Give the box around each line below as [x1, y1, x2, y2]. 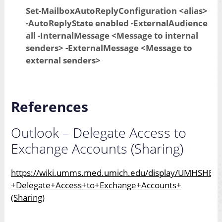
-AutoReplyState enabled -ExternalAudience [25, 17, 208, 29]
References [10, 97, 88, 116]
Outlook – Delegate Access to [10, 123, 186, 142]
